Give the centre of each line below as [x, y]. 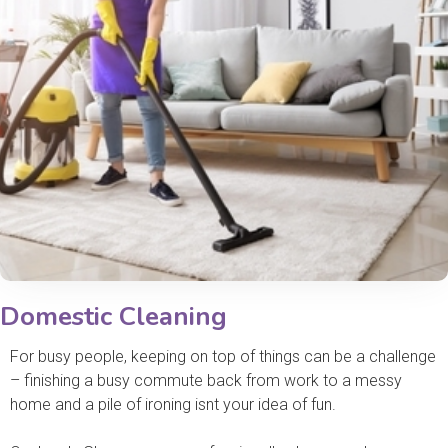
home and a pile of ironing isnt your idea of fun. [173, 404]
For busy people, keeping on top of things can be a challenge [223, 356]
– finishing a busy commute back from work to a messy [206, 380]
